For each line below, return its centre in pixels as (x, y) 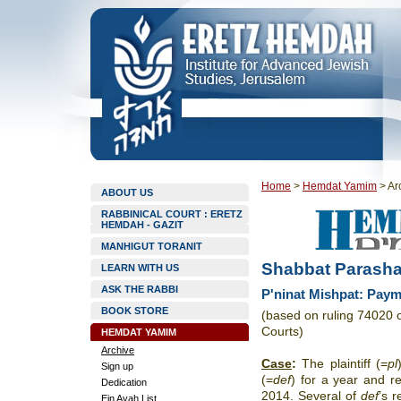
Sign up (117, 366)
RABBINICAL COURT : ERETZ (172, 214)
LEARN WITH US (140, 268)
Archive (118, 350)
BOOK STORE (135, 311)
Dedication (124, 382)
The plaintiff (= (342, 363)
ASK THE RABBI (140, 289)
